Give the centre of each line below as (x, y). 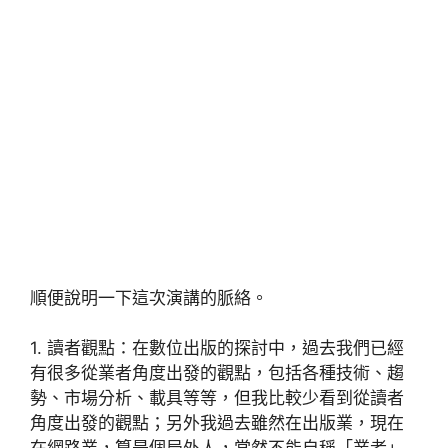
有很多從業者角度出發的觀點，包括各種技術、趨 (217, 373)
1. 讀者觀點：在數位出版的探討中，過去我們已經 (217, 348)
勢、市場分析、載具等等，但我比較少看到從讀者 (217, 398)
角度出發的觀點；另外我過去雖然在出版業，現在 (217, 423)
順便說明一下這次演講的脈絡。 (149, 297)
